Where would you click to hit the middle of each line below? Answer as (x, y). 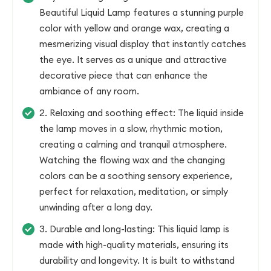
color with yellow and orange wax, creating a (134, 28)
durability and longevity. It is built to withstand (137, 260)
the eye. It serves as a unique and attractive (133, 60)
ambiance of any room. (89, 91)
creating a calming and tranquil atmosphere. (133, 144)
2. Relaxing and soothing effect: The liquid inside (142, 113)
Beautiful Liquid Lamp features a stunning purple (142, 12)
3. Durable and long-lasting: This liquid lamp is (134, 229)
